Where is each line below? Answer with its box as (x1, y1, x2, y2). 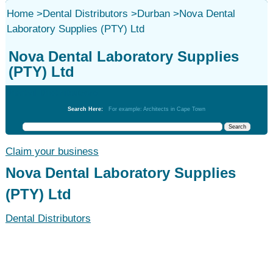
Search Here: (67, 106, 108, 112)
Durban (136, 8, 170, 19)
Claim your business (5, 146, 99, 157)
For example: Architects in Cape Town (108, 106, 205, 112)
